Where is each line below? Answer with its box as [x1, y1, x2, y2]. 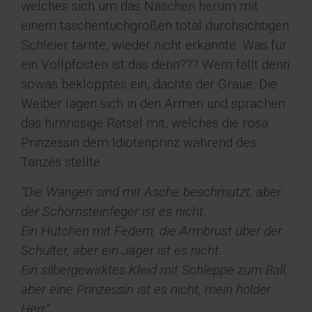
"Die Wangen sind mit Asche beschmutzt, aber [21, 184, 281, 201]
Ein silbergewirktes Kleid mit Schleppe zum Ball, [21, 262, 288, 279]
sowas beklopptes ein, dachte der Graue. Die [21, 76, 277, 93]
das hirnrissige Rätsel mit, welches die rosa [21, 115, 268, 132]
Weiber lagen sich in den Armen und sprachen [21, 95, 285, 112]
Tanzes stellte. [21, 154, 103, 171]
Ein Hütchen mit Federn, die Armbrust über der [21, 223, 282, 240]
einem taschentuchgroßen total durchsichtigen [21, 17, 289, 34]
